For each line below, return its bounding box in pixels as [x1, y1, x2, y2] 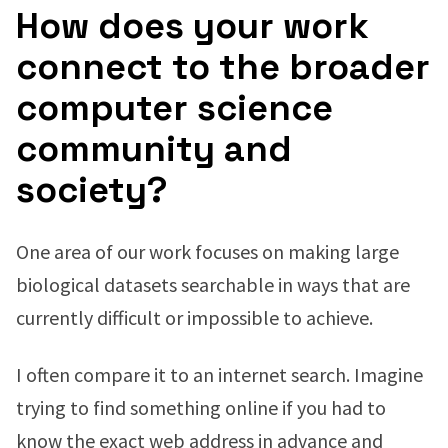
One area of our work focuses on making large [16, 239, 399, 264]
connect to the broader [16, 44, 430, 90]
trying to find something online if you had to [16, 395, 386, 420]
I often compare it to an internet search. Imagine [16, 362, 423, 387]
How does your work [16, 3, 369, 49]
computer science [16, 85, 333, 131]
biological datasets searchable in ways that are [16, 272, 410, 297]
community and [16, 126, 292, 172]
